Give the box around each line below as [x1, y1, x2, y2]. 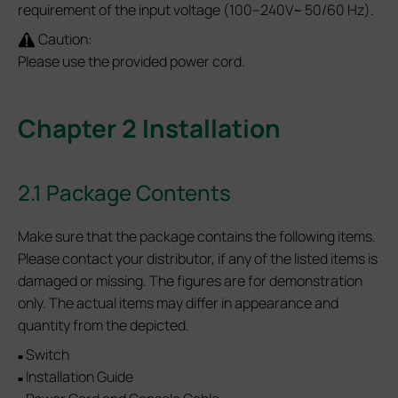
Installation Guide [23, 367, 133, 387]
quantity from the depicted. [18, 315, 189, 336]
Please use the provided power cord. [18, 51, 245, 71]
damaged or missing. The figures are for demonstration [18, 271, 362, 291]
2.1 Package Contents [18, 177, 231, 207]
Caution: [36, 28, 92, 49]
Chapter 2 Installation [18, 110, 281, 145]
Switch [23, 345, 69, 365]
